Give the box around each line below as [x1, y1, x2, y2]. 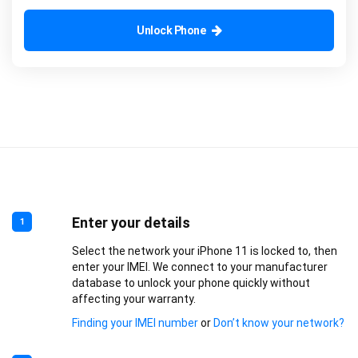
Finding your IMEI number [71, 316, 198, 329]
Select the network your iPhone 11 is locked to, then [71, 245, 337, 257]
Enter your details [71, 214, 190, 231]
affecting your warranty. [71, 292, 196, 305]
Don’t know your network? [213, 316, 344, 329]
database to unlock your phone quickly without [71, 276, 310, 289]
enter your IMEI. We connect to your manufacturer [71, 261, 328, 273]
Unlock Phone [137, 24, 205, 37]
